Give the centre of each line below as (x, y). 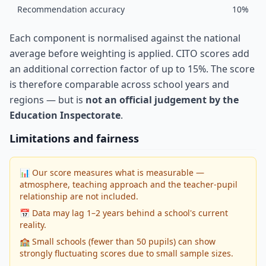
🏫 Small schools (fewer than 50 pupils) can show (118, 242)
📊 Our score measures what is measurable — (112, 173)
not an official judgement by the (162, 100)
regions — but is (47, 100)
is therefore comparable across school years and (119, 85)
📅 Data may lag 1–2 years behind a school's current (124, 213)
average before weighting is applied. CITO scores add (129, 54)
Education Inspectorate (65, 115)
